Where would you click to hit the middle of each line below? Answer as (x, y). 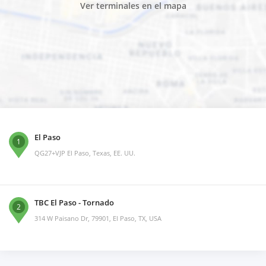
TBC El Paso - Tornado (74, 203)
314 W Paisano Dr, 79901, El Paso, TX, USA (98, 218)
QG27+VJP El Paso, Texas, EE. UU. (85, 153)
